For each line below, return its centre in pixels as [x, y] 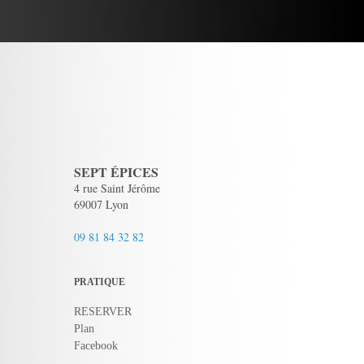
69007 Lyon [101, 204]
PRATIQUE [100, 282]
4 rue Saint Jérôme [117, 188]
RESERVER [103, 312]
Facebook [96, 346]
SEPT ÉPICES [116, 172]
